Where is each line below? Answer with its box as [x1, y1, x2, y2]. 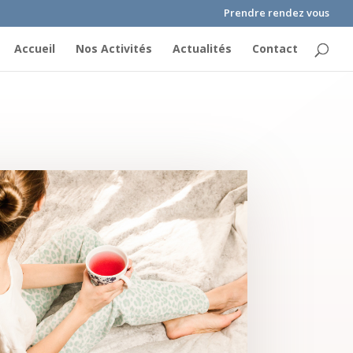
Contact [252, 41, 298, 56]
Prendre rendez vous [224, 5, 329, 20]
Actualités [173, 41, 232, 56]
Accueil [14, 41, 55, 56]
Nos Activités [76, 41, 152, 56]
